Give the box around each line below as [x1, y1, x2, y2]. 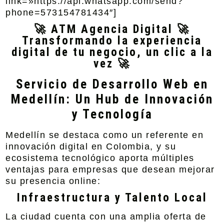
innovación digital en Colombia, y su [5, 141, 176, 151]
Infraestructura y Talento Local [16, 191, 207, 204]
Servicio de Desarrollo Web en [15, 77, 208, 91]
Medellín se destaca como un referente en [5, 130, 204, 140]
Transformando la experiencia [22, 34, 202, 47]
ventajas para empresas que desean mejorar [5, 164, 215, 174]
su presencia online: [5, 176, 101, 186]
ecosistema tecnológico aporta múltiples [5, 153, 194, 163]
